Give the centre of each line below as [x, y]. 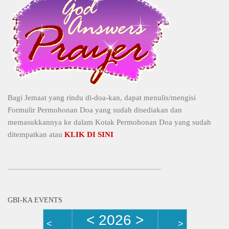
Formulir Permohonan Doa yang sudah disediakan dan [95, 110]
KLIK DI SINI [89, 134]
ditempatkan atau [36, 134]
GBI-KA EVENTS [35, 200]
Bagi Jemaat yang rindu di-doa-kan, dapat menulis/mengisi [102, 97]
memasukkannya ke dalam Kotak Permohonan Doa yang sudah [109, 122]
